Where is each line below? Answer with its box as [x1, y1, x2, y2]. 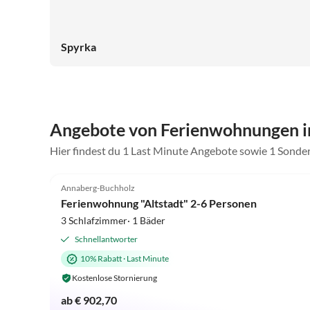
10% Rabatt [80, 253, 122, 264]
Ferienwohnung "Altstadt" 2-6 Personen [61, 196, 257, 210]
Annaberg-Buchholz [61, 182, 135, 193]
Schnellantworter [75, 233, 138, 244]
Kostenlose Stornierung [72, 272, 157, 283]
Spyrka [61, 40, 96, 54]
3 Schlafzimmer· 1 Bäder [61, 214, 165, 226]
